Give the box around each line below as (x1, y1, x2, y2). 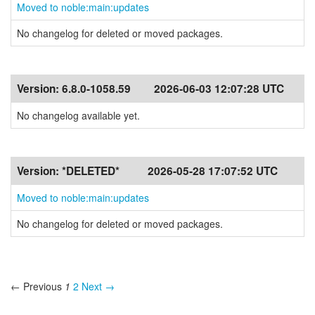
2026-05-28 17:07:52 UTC (148, 163, 278, 179)
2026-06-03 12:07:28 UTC (154, 81, 284, 96)
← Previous (11, 279, 62, 293)
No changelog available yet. (17, 108, 140, 122)
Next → (82, 279, 115, 293)
